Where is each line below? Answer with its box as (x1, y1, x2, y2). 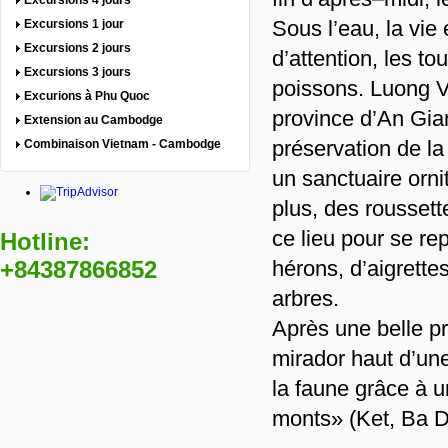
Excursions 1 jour (24, 17, 124, 31)
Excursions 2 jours (24, 41, 131, 55)
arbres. (272, 286, 339, 311)
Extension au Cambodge (24, 113, 163, 127)
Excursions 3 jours (24, 65, 131, 79)
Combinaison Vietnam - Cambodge (24, 137, 221, 151)
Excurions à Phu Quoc (24, 89, 150, 103)
